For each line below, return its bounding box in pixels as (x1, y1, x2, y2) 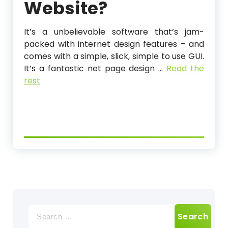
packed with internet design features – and (24, 38, 204, 50)
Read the (166, 62, 204, 74)
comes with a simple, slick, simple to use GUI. (24, 50, 204, 62)
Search (27, 203, 56, 215)
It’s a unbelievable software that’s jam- (24, 25, 204, 38)
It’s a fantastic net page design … (24, 62, 167, 74)
